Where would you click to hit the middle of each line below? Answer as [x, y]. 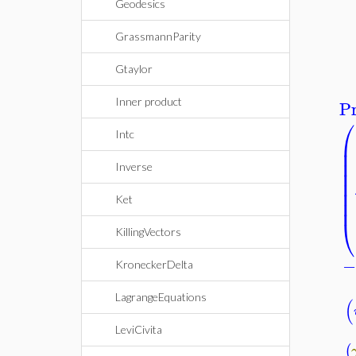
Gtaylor [134, 69]
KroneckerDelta [154, 264]
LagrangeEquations [161, 297]
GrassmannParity [158, 36]
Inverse [134, 166]
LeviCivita [139, 329]
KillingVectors [148, 232]
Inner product [149, 101]
